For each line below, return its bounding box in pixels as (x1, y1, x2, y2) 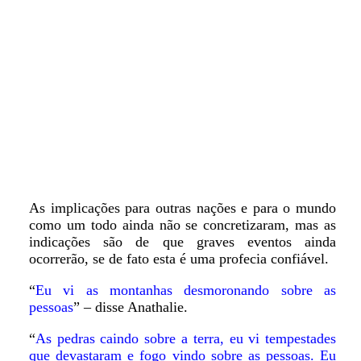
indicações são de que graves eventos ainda (28, 234, 337, 250)
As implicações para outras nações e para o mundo (28, 200, 337, 216)
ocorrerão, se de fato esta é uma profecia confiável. (28, 251, 329, 267)
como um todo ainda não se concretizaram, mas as (28, 217, 337, 233)
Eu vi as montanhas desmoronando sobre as (35, 282, 337, 298)
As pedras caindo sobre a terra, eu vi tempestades (35, 330, 337, 346)
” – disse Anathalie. (73, 299, 188, 315)
